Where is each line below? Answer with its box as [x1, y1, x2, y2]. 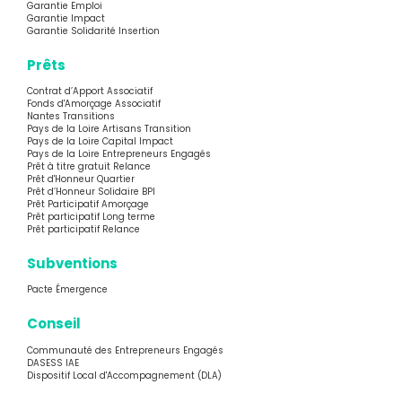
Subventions [27, 254, 118, 274]
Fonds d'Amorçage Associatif [27, 98, 161, 110]
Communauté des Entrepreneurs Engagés [27, 344, 223, 356]
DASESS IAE [27, 356, 79, 369]
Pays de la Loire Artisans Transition [27, 123, 191, 135]
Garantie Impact [27, 13, 105, 25]
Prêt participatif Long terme [27, 211, 155, 223]
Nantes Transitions [27, 110, 115, 123]
